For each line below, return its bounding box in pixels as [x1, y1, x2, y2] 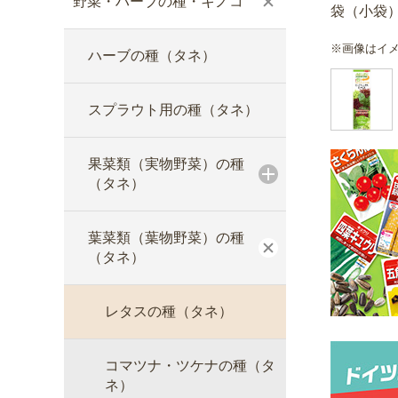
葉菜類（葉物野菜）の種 [88, 230, 244, 245]
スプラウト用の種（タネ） [88, 102, 259, 117]
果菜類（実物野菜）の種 [88, 156, 244, 171]
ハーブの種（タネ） [88, 48, 216, 63]
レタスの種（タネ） [105, 304, 233, 319]
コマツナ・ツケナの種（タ [105, 358, 275, 373]
